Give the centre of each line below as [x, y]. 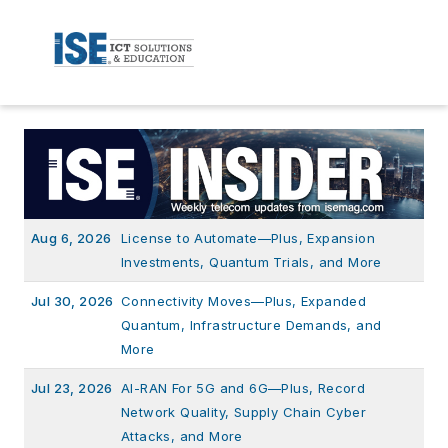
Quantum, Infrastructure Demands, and [251, 324]
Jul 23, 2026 [72, 387]
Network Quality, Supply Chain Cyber [243, 411]
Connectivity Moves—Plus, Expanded [244, 300]
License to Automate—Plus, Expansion [248, 237]
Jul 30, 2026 [72, 300]
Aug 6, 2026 [71, 237]
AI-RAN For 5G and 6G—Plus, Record [243, 387]
